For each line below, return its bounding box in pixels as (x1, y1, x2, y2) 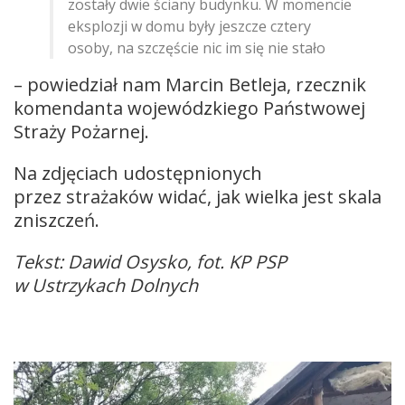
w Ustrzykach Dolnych (14, 273, 198, 298)
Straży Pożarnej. (14, 119, 149, 145)
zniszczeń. (14, 208, 99, 233)
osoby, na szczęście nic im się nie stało (68, 38, 325, 59)
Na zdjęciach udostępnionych (14, 161, 262, 186)
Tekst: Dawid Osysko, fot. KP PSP (14, 250, 287, 275)
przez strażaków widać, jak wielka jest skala (14, 184, 381, 210)
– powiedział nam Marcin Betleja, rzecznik (14, 72, 366, 98)
